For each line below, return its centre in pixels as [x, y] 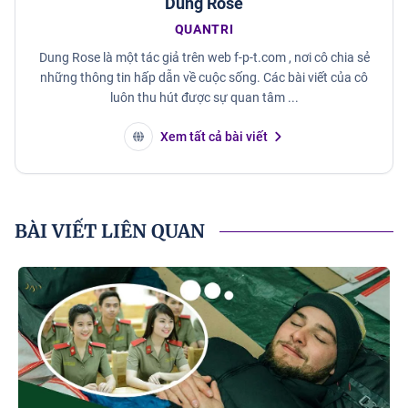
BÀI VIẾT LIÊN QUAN [110, 231]
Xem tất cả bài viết [214, 137]
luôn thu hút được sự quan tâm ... [204, 98]
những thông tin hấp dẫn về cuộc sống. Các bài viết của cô [204, 78]
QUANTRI [204, 30]
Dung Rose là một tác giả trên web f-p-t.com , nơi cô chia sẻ [204, 58]
